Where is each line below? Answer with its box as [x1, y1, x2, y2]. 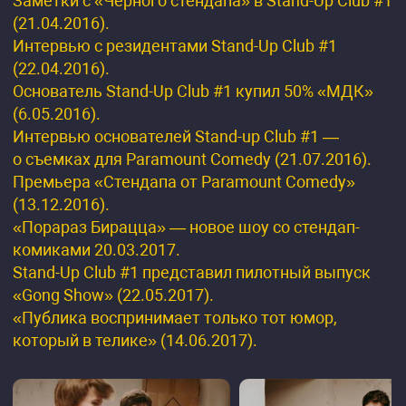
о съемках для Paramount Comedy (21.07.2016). [13, 150, 372, 169]
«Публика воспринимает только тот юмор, [13, 308, 337, 327]
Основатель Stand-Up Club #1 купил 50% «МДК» [13, 82, 373, 101]
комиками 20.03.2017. [13, 240, 180, 259]
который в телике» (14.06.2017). [13, 331, 257, 350]
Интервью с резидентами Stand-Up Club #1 [13, 36, 337, 55]
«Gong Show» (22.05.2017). [13, 285, 214, 304]
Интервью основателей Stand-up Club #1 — [13, 127, 339, 146]
